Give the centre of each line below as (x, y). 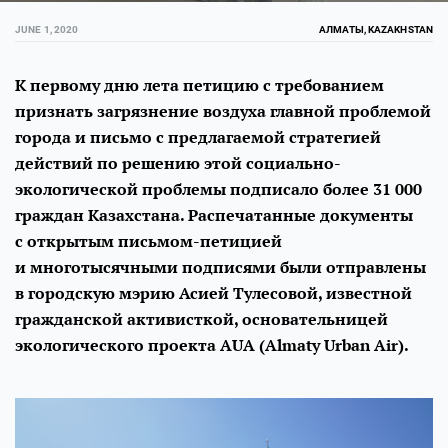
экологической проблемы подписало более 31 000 (218, 189)
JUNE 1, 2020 (47, 29)
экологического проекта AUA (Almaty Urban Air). (212, 345)
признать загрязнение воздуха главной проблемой (223, 111)
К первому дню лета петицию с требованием (199, 85)
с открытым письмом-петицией (148, 241)
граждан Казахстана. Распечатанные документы (214, 215)
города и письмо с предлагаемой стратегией (198, 137)
